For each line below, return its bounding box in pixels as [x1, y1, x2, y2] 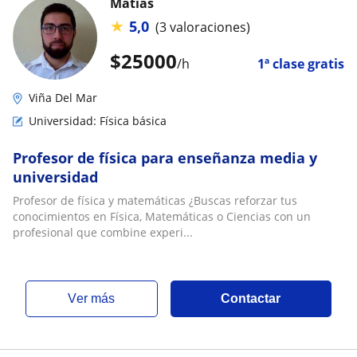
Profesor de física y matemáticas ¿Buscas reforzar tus [13, 193, 297, 208]
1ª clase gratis [257, 55, 344, 73]
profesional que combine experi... [13, 225, 193, 240]
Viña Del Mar [29, 90, 97, 105]
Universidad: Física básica [29, 113, 167, 128]
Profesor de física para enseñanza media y [13, 148, 317, 167]
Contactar [221, 292, 281, 305]
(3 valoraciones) [155, 18, 250, 36]
